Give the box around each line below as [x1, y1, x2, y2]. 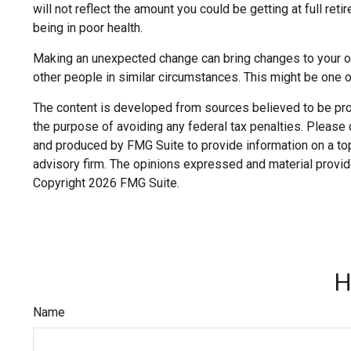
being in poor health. [33, 20, 143, 35]
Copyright [33, 175, 89, 190]
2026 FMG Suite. [89, 175, 179, 190]
